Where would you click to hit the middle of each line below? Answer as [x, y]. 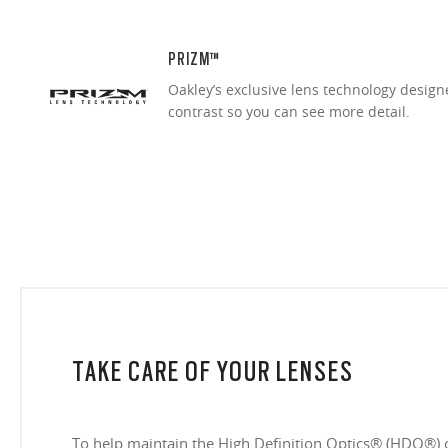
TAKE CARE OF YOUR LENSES [213, 371]
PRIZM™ [194, 59]
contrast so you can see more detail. [289, 112]
